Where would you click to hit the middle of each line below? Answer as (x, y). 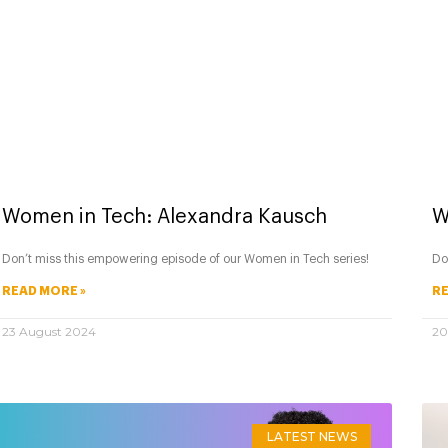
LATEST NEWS (311, 436)
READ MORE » (44, 290)
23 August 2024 (49, 331)
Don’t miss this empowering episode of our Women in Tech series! (185, 258)
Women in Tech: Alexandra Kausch (164, 216)
